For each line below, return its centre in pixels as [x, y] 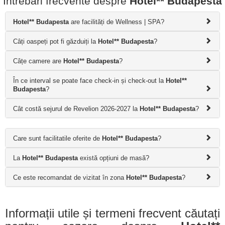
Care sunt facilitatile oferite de [58, 138]
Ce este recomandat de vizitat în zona [70, 178]
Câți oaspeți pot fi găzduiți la [55, 41]
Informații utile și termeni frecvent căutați [113, 213]
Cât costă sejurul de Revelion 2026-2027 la [76, 109]
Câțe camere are [38, 61]
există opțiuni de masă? [114, 158]
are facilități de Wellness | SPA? [117, 22]
